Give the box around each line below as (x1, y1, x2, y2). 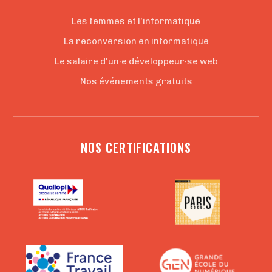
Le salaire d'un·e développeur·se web (54, 55, 218, 67)
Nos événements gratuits (80, 75, 192, 87)
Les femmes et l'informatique (72, 15, 200, 27)
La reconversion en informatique (63, 35, 209, 47)
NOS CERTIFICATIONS (81, 138, 191, 157)
